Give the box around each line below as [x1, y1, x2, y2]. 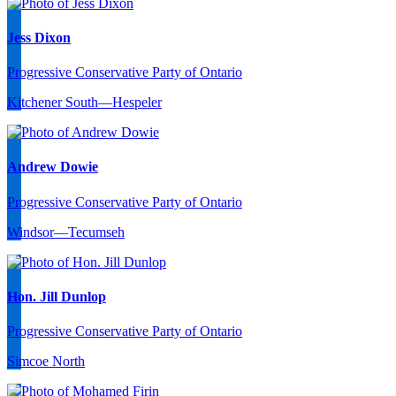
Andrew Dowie [7, 159, 98, 175]
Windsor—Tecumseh [7, 224, 125, 240]
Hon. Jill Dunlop [7, 288, 106, 304]
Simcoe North [7, 354, 85, 369]
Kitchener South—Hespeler [7, 95, 162, 110]
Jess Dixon [7, 29, 71, 45]
